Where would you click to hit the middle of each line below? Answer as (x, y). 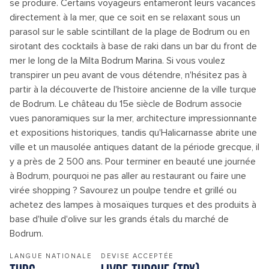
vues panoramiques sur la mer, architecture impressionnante (133, 118)
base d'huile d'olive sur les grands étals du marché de (119, 219)
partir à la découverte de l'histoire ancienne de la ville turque (133, 89)
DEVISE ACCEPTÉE (137, 256)
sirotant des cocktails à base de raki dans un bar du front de (133, 46)
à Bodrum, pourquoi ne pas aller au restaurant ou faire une (128, 176)
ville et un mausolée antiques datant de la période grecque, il (134, 147)
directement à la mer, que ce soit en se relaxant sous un (125, 17)
